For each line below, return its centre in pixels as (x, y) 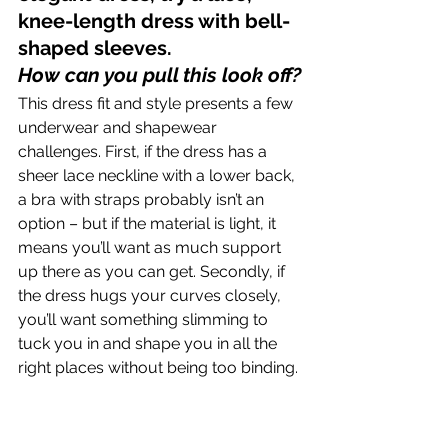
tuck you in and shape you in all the (149, 343)
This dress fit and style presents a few (157, 103)
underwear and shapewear (119, 127)
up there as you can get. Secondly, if (153, 271)
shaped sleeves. (95, 48)
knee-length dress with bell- (154, 21)
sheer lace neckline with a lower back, (158, 175)
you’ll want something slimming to (145, 319)
